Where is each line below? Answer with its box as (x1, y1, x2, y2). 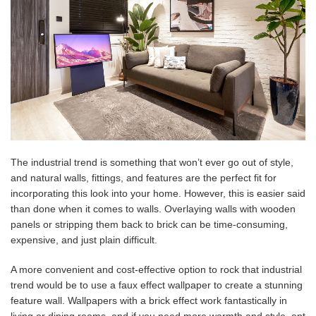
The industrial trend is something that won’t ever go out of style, (11, 157, 293, 168)
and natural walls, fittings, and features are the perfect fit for (11, 172, 276, 183)
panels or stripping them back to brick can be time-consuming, (11, 219, 288, 230)
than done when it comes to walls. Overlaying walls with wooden (11, 203, 296, 214)
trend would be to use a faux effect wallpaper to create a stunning (11, 279, 303, 291)
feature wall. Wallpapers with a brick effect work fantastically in (11, 295, 287, 306)
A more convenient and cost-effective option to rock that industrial (11, 264, 302, 275)
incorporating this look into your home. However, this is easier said (11, 188, 305, 199)
